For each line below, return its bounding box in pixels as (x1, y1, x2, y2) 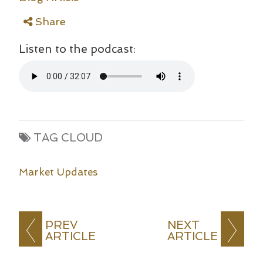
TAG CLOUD (33, 131, 103, 144)
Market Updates (19, 166, 97, 178)
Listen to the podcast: (19, 42, 136, 56)
